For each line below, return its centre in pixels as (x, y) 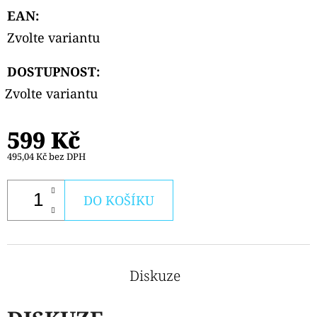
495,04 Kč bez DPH (46, 156)
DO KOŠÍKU (119, 200)
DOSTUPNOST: (53, 71)
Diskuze (155, 275)
